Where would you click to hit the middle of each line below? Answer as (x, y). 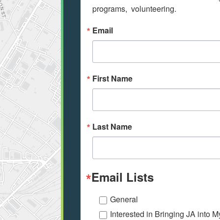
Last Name (112, 127)
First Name (112, 79)
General (124, 199)
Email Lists (123, 177)
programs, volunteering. (134, 9)
